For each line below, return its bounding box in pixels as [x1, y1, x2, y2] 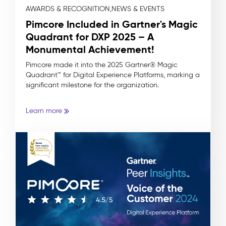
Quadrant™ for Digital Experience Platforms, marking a [26, 70, 200, 79]
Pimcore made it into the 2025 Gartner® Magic [26, 60, 178, 69]
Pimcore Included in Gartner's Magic [26, 17, 198, 31]
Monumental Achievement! [26, 42, 154, 56]
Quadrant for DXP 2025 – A [26, 30, 154, 43]
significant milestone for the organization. [26, 80, 159, 89]
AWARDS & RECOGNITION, [26, 4, 111, 13]
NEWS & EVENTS [111, 4, 164, 13]
